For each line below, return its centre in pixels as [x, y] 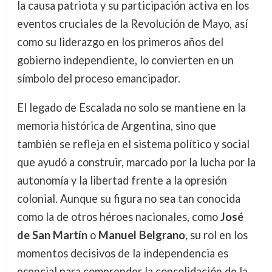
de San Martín [52, 235]
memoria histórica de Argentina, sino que [116, 125]
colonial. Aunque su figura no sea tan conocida [128, 198]
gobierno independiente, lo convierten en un [125, 60]
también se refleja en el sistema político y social [133, 144]
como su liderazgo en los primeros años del [120, 42]
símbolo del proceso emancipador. [98, 78]
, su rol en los [216, 235]
